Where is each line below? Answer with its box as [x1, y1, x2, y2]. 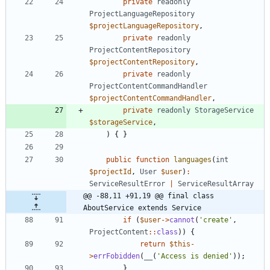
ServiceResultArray [178, 179, 254, 188]
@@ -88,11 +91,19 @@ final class [83, 191, 214, 200]
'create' [199, 215, 233, 224]
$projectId [89, 167, 131, 176]
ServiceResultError [89, 179, 165, 188]
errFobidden [93, 251, 140, 260]
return [140, 239, 165, 248]
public [106, 155, 131, 164]
